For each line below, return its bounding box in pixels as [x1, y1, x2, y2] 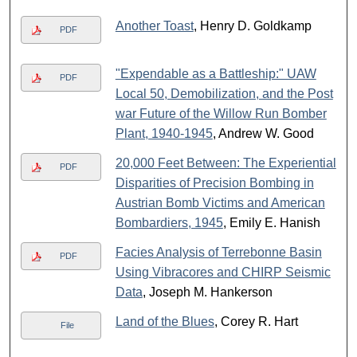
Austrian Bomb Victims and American [115, 196, 325, 210]
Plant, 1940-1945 [115, 127, 213, 141]
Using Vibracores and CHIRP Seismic [115, 265, 331, 280]
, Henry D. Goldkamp [193, 19, 312, 33]
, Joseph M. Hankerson [142, 285, 273, 300]
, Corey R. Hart [214, 315, 298, 329]
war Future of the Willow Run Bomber [115, 107, 327, 121]
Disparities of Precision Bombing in [115, 176, 314, 190]
